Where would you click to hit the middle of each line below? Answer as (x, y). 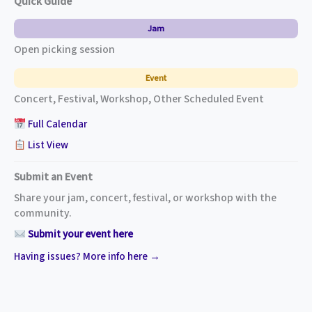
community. (43, 213)
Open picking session (64, 50)
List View (47, 146)
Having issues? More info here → (87, 257)
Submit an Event (53, 177)
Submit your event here (80, 235)
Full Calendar (57, 125)
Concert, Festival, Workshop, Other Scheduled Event (139, 99)
